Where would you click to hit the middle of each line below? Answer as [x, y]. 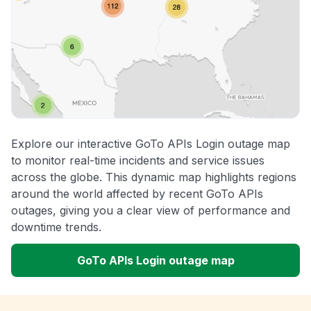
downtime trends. [56, 227]
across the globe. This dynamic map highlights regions [154, 177]
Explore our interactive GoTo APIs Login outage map [151, 144]
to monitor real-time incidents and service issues [138, 161]
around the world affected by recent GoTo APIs [137, 194]
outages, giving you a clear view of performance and [151, 211]
